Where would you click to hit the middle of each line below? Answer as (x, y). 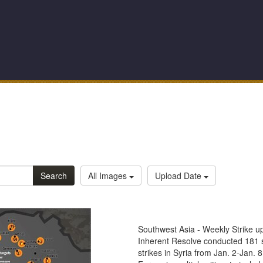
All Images (109, 176)
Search (54, 176)
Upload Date (180, 176)
